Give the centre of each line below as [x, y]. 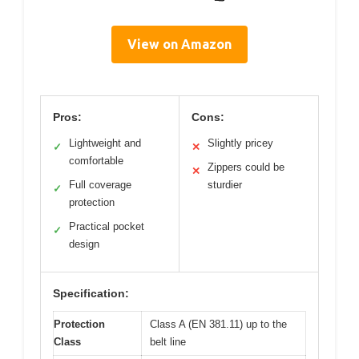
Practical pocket [107, 227]
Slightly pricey [240, 143]
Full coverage [100, 185]
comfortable [96, 161]
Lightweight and [105, 143]
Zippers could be [246, 167]
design [84, 244]
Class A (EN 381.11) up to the [218, 325]
